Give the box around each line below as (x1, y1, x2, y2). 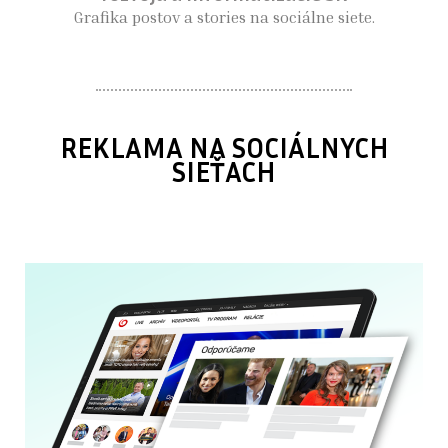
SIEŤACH (172, 154, 276, 188)
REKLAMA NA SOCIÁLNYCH (59, 130, 389, 164)
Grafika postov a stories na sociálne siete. (73, 6, 375, 27)
